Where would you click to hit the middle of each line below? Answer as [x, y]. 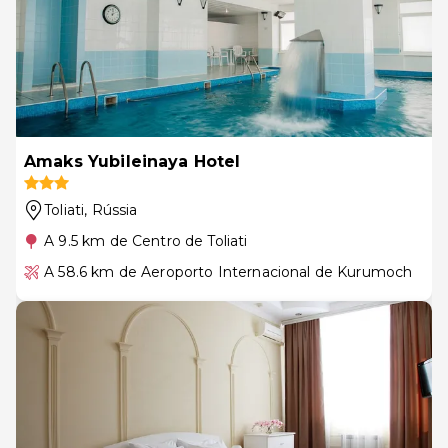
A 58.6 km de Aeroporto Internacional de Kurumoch [228, 271]
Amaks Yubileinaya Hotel [132, 161]
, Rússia [111, 209]
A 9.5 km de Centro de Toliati [146, 240]
